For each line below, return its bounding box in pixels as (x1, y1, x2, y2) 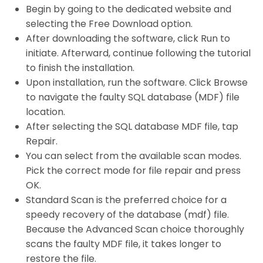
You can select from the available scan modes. (25, 149, 241, 163)
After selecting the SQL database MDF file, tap (25, 119, 238, 133)
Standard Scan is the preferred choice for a (25, 193, 227, 207)
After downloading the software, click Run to (25, 31, 230, 45)
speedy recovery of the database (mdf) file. (25, 207, 229, 221)
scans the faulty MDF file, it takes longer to (25, 237, 221, 251)
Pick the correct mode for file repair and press (25, 163, 241, 177)
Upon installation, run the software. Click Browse (25, 75, 248, 89)
